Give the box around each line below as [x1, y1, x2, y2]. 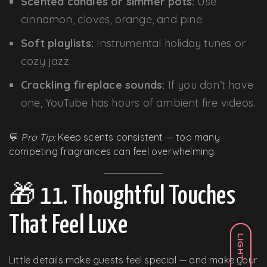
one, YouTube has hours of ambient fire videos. [21, 95, 256, 110]
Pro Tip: [21, 131, 56, 143]
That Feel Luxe [9, 213, 128, 238]
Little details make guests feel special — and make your [9, 253, 258, 266]
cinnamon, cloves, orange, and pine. [21, 12, 204, 26]
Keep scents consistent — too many [55, 131, 220, 143]
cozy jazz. [21, 54, 71, 68]
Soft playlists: [21, 36, 94, 50]
